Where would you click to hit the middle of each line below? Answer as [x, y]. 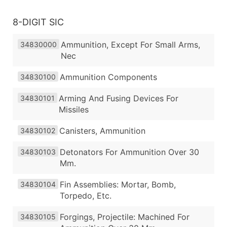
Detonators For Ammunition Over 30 [129, 152]
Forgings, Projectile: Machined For [125, 217]
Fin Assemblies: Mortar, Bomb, [118, 184]
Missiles [74, 109]
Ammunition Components [108, 77]
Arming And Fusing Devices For [119, 98]
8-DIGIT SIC [38, 22]
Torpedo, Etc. [86, 195]
